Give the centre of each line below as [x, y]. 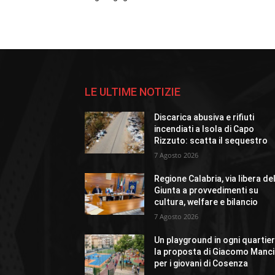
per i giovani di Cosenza [201, 264]
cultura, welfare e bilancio [206, 202]
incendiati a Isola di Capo [204, 129]
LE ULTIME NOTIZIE [133, 92]
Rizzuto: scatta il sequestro [211, 141]
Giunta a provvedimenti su [207, 191]
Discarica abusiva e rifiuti [204, 118]
